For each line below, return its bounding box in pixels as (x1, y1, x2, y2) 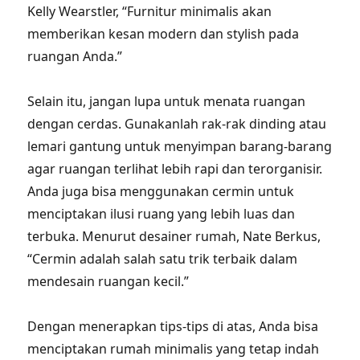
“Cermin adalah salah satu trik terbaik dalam (27, 250, 298, 268)
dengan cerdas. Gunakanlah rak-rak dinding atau (27, 115, 327, 133)
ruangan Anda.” (27, 47, 123, 65)
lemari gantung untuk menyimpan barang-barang (27, 137, 333, 155)
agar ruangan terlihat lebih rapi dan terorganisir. (27, 160, 323, 178)
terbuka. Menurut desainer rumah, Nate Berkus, (27, 227, 321, 245)
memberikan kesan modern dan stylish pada (27, 25, 300, 43)
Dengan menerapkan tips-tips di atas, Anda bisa (27, 317, 319, 335)
